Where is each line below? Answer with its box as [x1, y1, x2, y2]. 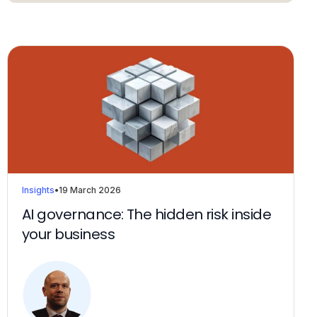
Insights [22, 185, 54, 195]
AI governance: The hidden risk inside [22, 204, 272, 224]
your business [22, 224, 115, 244]
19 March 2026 [59, 185, 121, 195]
